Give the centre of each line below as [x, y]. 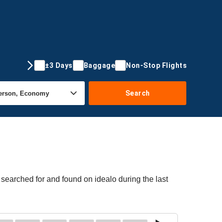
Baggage [99, 65]
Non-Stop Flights [156, 65]
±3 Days [59, 65]
